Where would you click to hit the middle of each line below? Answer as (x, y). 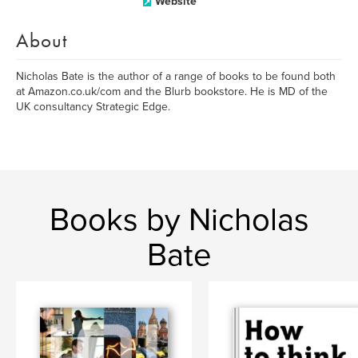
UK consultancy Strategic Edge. (93, 107)
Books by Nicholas (179, 220)
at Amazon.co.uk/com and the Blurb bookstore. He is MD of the (172, 91)
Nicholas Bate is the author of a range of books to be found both (176, 76)
